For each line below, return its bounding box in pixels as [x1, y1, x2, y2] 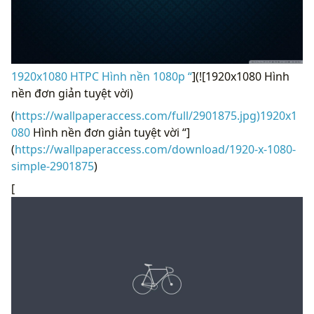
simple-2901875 [11, 158, 94, 174]
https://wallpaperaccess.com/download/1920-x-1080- [15, 141, 296, 157]
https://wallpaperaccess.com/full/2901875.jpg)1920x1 [15, 107, 297, 123]
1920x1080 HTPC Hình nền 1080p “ [11, 68, 192, 84]
